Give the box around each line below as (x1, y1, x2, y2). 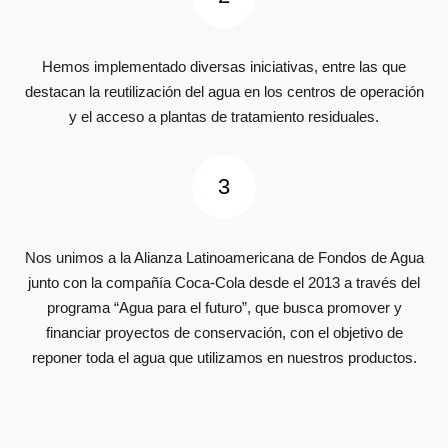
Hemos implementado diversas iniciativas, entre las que (42, 57, 406, 75)
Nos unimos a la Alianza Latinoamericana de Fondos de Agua (24, 248, 424, 266)
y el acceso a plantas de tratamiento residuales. (69, 107, 379, 125)
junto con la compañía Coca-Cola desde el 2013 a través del (28, 273, 420, 291)
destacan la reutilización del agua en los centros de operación (24, 82, 424, 100)
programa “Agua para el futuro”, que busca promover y (46, 298, 402, 316)
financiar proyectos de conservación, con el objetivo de (45, 323, 403, 341)
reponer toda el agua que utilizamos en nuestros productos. (31, 348, 417, 366)
